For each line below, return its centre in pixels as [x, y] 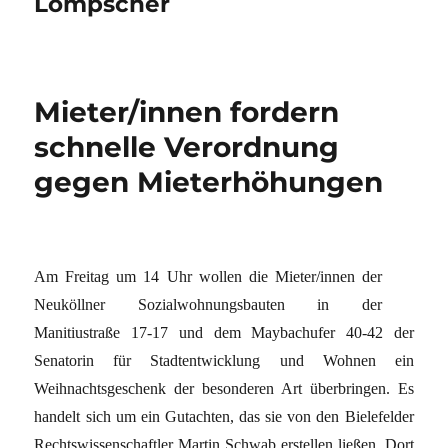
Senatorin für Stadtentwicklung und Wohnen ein [224, 360]
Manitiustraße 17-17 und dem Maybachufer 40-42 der [224, 332]
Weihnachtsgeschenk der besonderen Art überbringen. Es [224, 388]
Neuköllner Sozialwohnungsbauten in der [208, 304]
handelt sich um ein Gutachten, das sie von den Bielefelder [224, 416]
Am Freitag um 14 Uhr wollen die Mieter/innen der [208, 276]
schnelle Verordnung [187, 146]
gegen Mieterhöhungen [209, 181]
